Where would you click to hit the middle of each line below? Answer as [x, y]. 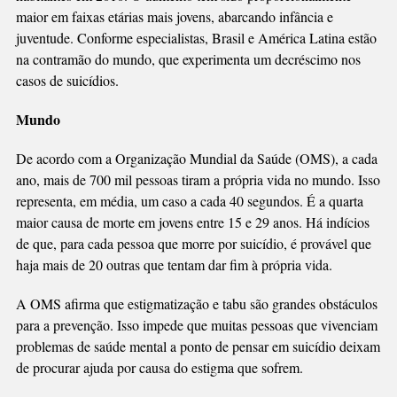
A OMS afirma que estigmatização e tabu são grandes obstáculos [196, 303]
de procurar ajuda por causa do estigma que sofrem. [159, 367]
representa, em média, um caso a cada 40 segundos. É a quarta [189, 200]
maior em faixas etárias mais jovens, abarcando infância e [174, 16]
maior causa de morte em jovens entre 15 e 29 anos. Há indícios [192, 222]
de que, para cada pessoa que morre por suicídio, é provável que [193, 243]
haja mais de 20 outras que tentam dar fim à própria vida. [174, 264]
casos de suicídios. [71, 80]
